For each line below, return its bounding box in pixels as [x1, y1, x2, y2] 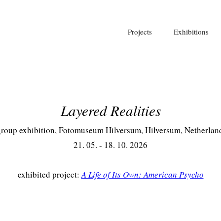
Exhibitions [174, 27, 209, 37]
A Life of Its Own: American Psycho [81, 169, 204, 180]
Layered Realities [60, 101, 161, 120]
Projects [128, 27, 152, 37]
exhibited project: [17, 169, 81, 180]
